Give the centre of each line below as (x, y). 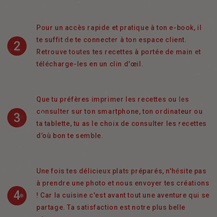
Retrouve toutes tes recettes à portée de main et (119, 52)
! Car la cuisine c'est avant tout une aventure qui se (123, 195)
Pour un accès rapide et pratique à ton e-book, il (119, 28)
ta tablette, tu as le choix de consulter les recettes (122, 124)
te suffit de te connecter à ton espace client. (112, 40)
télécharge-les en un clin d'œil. (90, 64)
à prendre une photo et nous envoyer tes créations (123, 183)
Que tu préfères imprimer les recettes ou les (113, 100)
